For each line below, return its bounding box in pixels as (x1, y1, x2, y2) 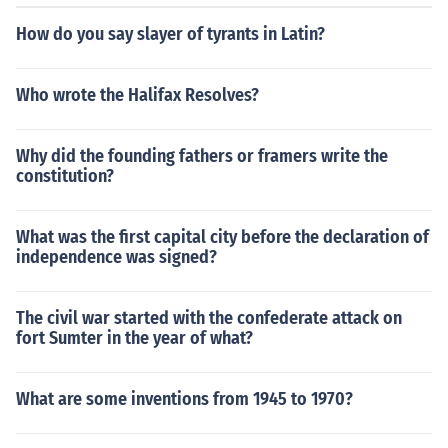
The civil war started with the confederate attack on (16, 307, 402, 329)
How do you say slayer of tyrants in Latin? (16, 23, 325, 45)
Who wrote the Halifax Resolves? (16, 84, 259, 106)
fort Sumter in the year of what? (16, 327, 253, 349)
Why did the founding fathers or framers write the (16, 145, 388, 167)
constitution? (16, 165, 114, 187)
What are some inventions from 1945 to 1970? (16, 388, 353, 410)
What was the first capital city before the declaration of (16, 226, 429, 248)
